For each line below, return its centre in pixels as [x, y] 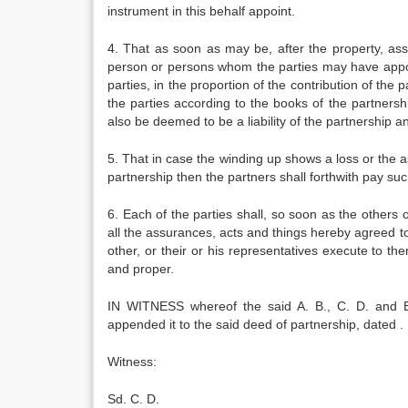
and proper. [141, 269]
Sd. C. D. [133, 399]
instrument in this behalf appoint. [201, 11]
